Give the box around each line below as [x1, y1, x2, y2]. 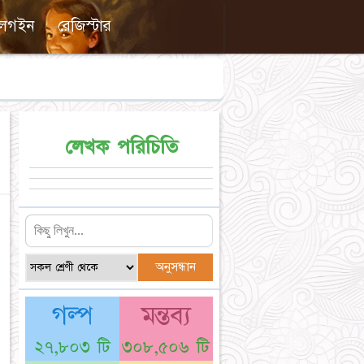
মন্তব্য [141, 298, 191, 333]
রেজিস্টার [58, 15, 111, 37]
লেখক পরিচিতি [64, 134, 178, 161]
